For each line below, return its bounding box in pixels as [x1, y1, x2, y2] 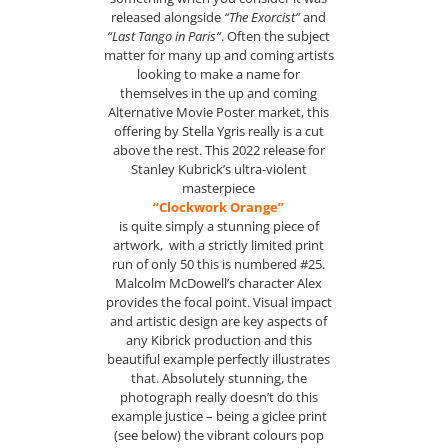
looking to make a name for [137, 65, 301, 84]
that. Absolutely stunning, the [130, 369, 307, 388]
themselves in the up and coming [120, 84, 318, 103]
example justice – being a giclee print [110, 407, 327, 426]
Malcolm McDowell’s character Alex [115, 274, 323, 293]
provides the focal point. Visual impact [105, 293, 332, 312]
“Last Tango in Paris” [107, 27, 222, 46]
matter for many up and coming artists [103, 46, 334, 65]
